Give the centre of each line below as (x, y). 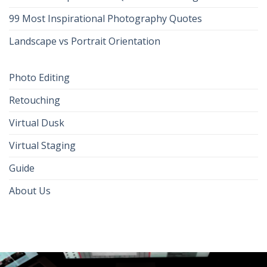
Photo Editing (39, 77)
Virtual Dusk (37, 122)
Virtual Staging (42, 145)
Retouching (35, 100)
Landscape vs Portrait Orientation (85, 41)
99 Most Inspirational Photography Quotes (105, 18)
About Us (30, 190)
